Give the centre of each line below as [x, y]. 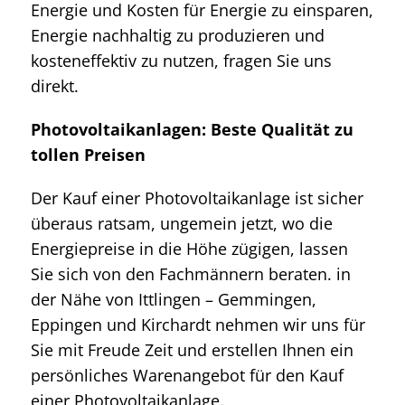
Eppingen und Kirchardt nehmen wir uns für [198, 324]
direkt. [55, 85]
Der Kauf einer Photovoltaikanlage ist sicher [197, 198]
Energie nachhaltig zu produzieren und [178, 35]
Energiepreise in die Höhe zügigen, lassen [189, 248]
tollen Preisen [88, 154]
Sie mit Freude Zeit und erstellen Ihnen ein [192, 349]
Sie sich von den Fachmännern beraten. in [191, 273]
